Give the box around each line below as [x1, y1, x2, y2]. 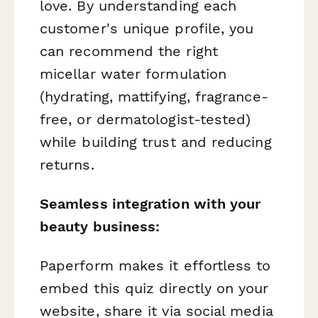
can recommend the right [40, 42, 218, 60]
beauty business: [40, 218, 160, 236]
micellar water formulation [40, 65, 227, 82]
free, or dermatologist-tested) [40, 110, 251, 128]
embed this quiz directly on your [40, 280, 269, 297]
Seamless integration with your [40, 195, 261, 213]
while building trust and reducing [40, 133, 272, 150]
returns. [40, 155, 94, 173]
